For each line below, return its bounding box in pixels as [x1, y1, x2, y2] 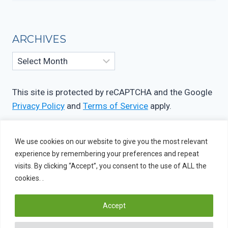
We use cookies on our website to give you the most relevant [15, 137, 208, 146]
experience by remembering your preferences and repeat [15, 149, 199, 158]
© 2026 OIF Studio [12, 217, 84, 227]
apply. [148, 101, 172, 111]
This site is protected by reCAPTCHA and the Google [12, 87, 212, 97]
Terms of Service [83, 101, 148, 111]
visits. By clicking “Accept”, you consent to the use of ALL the [15, 161, 207, 170]
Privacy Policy [12, 101, 65, 111]
